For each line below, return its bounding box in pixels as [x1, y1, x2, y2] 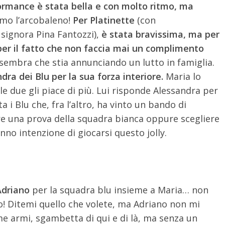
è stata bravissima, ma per [101, 28, 219, 40]
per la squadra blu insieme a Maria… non [30, 183, 208, 196]
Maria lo [163, 70, 201, 82]
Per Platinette [73, 14, 135, 26]
